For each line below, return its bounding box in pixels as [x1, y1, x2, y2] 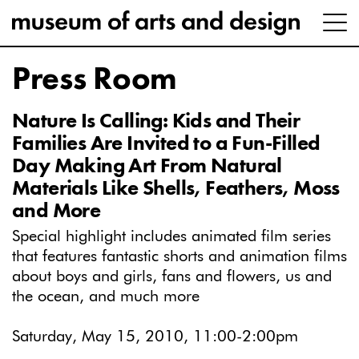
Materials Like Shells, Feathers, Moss [12, 178, 340, 200]
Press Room [12, 64, 177, 96]
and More [12, 200, 101, 222]
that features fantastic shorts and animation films [12, 248, 347, 264]
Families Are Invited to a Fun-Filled [12, 133, 321, 155]
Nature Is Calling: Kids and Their [12, 111, 301, 132]
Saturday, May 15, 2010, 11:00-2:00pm [12, 328, 298, 345]
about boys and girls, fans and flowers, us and [12, 268, 332, 284]
